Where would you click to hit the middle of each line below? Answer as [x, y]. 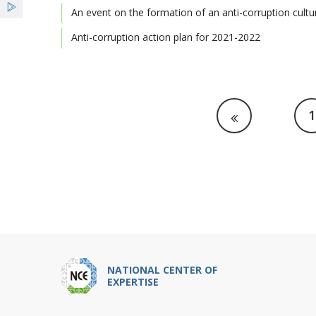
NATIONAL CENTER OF [162, 270]
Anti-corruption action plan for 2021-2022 [166, 37]
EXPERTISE [133, 282]
